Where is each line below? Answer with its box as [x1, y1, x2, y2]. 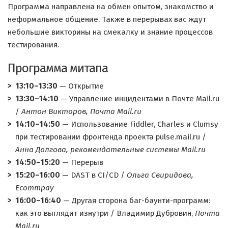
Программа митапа [8, 61, 108, 75]
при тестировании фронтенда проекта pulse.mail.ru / [15, 132, 206, 141]
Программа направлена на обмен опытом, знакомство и [8, 2, 214, 11]
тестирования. [8, 40, 59, 49]
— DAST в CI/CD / [60, 170, 127, 180]
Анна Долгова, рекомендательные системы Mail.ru [15, 145, 206, 154]
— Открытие [58, 81, 104, 91]
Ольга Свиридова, [127, 170, 193, 180]
